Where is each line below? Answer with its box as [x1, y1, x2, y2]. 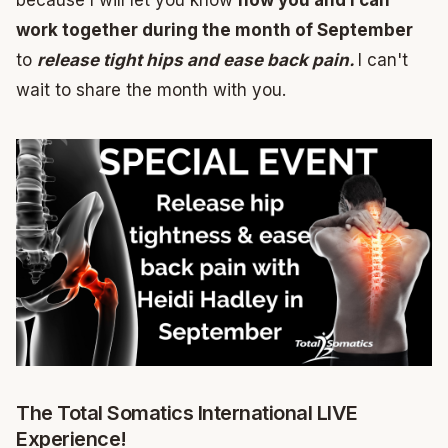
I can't [358, 50, 408, 71]
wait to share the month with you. [16, 80, 286, 101]
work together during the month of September [16, 20, 413, 41]
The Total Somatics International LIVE [16, 401, 358, 426]
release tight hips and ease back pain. [37, 50, 358, 71]
